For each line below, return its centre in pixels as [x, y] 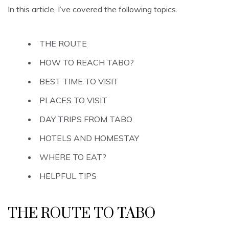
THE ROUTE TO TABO [82, 214]
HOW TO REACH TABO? [87, 63]
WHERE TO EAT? [73, 157]
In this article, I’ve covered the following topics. [93, 9]
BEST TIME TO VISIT [79, 82]
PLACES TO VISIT [73, 100]
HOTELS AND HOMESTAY [89, 138]
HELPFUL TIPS [68, 176]
